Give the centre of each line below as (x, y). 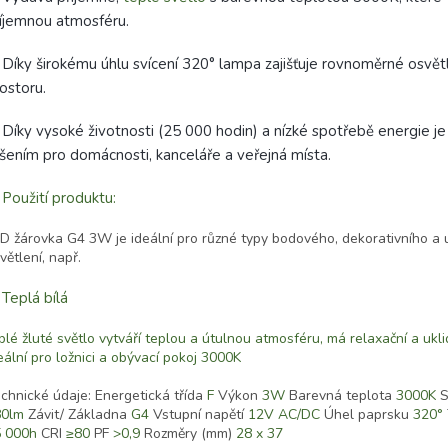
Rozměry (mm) (188, 434)
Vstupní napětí (198, 415)
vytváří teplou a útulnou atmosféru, (211, 339)
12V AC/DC (284, 415)
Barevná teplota (340, 396)
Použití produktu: (59, 198)
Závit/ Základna (77, 415)
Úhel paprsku (366, 415)
